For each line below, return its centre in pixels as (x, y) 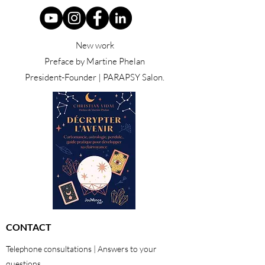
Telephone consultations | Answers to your (81, 249)
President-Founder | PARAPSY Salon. (95, 77)
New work (95, 46)
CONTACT (29, 227)
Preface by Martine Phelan (95, 62)
